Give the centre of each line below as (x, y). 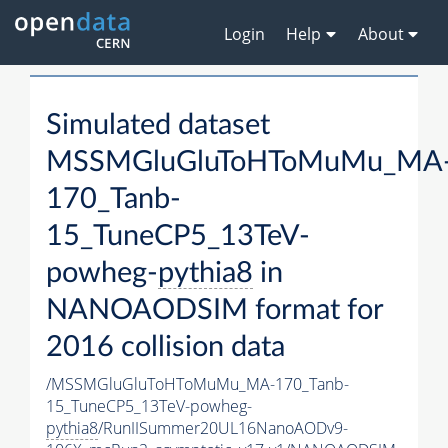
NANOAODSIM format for (214, 311)
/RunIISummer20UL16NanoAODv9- (223, 428)
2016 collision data (165, 348)
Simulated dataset (158, 126)
